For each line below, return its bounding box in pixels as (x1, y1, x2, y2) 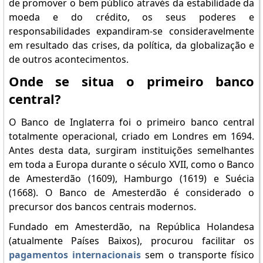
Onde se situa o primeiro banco (8, 72, 255, 90)
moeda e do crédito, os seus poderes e (8, 11, 255, 23)
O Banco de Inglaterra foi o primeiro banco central (8, 116, 255, 129)
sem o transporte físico (141, 248, 255, 261)
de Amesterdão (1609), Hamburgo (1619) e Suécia (8, 172, 255, 185)
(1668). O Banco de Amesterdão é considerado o (8, 186, 255, 199)
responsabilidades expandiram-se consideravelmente (8, 25, 255, 38)
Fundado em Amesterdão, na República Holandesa (8, 220, 255, 233)
